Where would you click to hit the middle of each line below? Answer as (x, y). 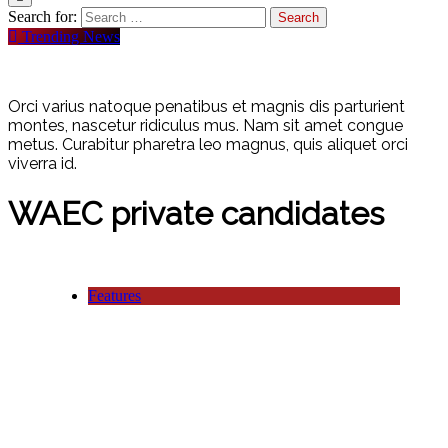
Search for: (42, 17)
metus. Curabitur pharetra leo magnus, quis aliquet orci (208, 145)
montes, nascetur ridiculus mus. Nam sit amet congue (205, 126)
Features (114, 295)
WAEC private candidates (196, 213)
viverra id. (42, 164)
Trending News (71, 37)
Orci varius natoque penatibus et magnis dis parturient (206, 107)
